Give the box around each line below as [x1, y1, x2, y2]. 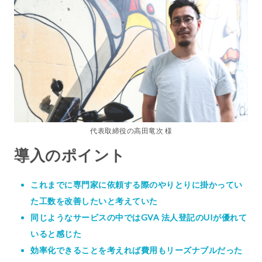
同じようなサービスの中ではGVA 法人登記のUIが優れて [30, 212, 247, 222]
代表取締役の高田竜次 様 [90, 126, 172, 135]
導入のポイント [14, 145, 126, 164]
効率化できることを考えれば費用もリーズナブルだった [30, 244, 243, 255]
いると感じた [30, 228, 81, 239]
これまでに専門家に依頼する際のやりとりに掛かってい [30, 179, 243, 189]
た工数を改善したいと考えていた [30, 195, 158, 206]
